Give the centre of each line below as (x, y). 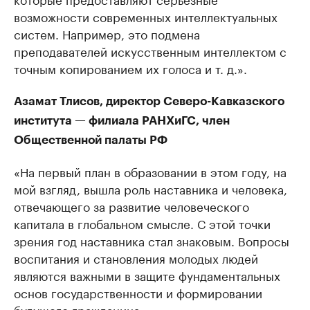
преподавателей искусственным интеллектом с (150, 51)
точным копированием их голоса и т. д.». (130, 68)
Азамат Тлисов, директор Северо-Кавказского (149, 101)
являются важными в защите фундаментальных (147, 275)
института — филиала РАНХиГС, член (122, 121)
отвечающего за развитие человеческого (131, 206)
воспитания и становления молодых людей (136, 257)
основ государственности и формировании (138, 292)
